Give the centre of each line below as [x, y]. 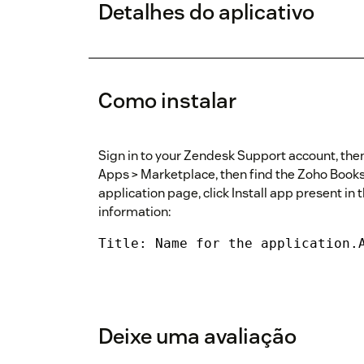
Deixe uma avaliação [197, 336]
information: [134, 212]
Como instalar [167, 101]
